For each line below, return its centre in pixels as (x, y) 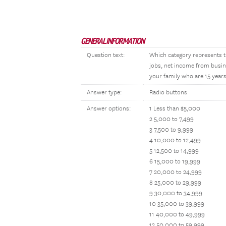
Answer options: (109, 109)
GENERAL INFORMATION (112, 41)
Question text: (106, 55)
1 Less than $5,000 (175, 109)
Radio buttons (168, 93)
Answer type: (104, 93)
